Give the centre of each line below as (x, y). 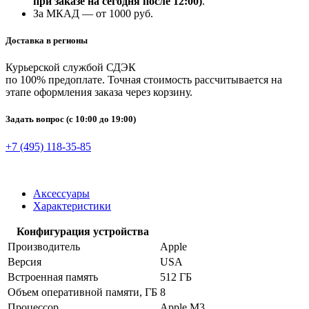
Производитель (44, 246)
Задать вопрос (36, 119)
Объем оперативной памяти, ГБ (82, 292)
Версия (24, 261)
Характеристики (72, 206)
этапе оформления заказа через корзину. (99, 92)
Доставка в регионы (47, 41)
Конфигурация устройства (82, 231)
